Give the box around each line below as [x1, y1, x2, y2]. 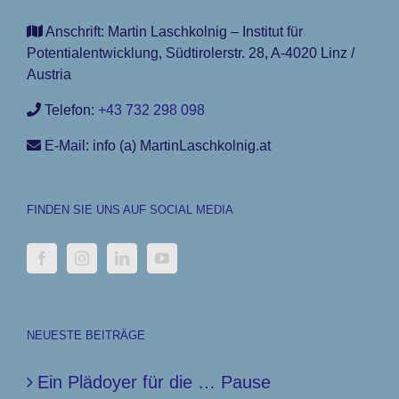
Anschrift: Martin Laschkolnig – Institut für [43, 24, 303, 40]
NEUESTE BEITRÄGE [27, 329, 145, 343]
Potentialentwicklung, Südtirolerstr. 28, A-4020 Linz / [27, 45, 354, 61]
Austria [27, 67, 71, 83]
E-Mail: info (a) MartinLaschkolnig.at [41, 138, 271, 154]
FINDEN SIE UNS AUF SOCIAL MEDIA [27, 203, 233, 217]
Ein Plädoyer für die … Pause [37, 372, 271, 393]
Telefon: [41, 102, 98, 118]
